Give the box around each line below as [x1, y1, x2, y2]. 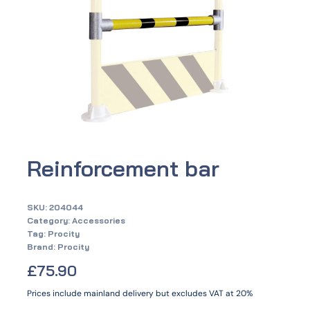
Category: [27, 215, 72, 226]
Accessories [72, 215, 125, 226]
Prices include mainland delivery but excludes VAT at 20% [27, 287, 253, 299]
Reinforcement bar [27, 154, 219, 182]
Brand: [27, 241, 57, 252]
